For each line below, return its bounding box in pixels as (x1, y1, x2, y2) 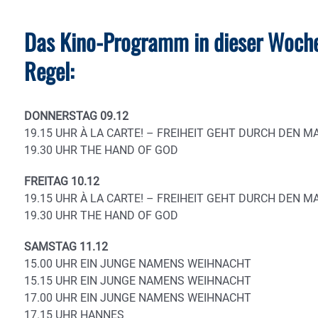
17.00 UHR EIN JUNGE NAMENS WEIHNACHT (24, 291, 251, 305)
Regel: (24, 54, 74, 88)
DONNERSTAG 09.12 (24, 109, 128, 124)
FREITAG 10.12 (24, 175, 99, 189)
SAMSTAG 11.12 (24, 240, 108, 254)
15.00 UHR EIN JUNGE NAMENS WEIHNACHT (24, 257, 251, 271)
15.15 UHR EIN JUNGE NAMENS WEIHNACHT (24, 274, 251, 288)
